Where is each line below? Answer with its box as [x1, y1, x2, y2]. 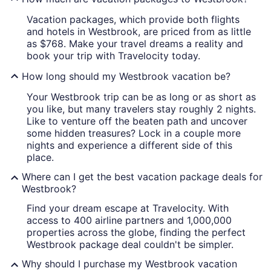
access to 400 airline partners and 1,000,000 [27, 214, 232, 227]
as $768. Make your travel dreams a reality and [27, 38, 243, 50]
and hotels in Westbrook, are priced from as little [27, 25, 251, 38]
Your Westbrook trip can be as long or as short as [27, 91, 256, 103]
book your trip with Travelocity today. [27, 50, 200, 62]
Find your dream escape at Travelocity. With [27, 202, 229, 215]
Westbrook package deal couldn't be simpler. [27, 238, 233, 251]
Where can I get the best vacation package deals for [22, 171, 263, 183]
